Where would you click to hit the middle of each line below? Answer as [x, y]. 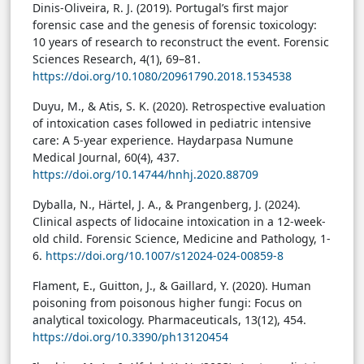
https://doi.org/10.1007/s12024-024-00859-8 [165, 256]
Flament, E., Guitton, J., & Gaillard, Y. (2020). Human [172, 286]
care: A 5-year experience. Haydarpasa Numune [163, 141]
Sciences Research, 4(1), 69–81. [117, 59]
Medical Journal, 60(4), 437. [106, 158]
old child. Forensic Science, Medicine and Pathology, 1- [182, 239]
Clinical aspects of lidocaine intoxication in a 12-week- [179, 222]
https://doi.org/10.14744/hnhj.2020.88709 [145, 175]
